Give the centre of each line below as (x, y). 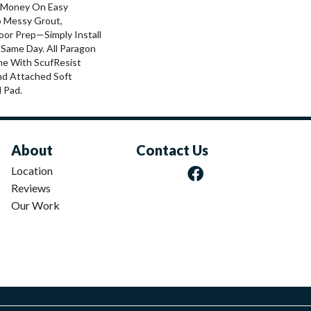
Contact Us (172, 150)
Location (32, 170)
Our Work (35, 205)
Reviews (31, 187)
